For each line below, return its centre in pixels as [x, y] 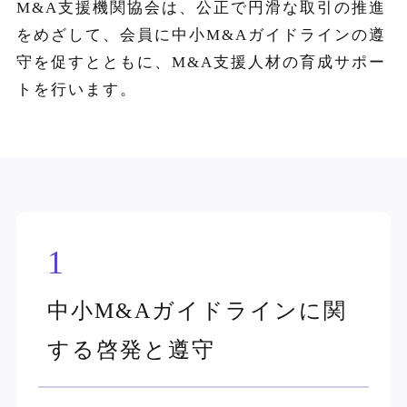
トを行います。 [76, 89]
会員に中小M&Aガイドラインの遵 [253, 35]
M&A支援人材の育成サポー [278, 62]
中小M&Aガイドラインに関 [197, 311]
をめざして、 [68, 35]
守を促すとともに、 [94, 62]
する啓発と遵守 [131, 350]
